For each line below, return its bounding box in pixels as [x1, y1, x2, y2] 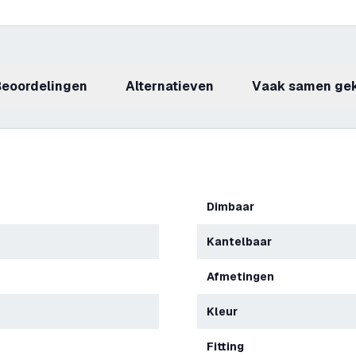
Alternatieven [135, 78, 214, 95]
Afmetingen [214, 269, 274, 284]
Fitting [214, 339, 244, 354]
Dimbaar [215, 199, 254, 214]
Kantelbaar [215, 234, 272, 249]
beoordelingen [2, 78, 87, 95]
